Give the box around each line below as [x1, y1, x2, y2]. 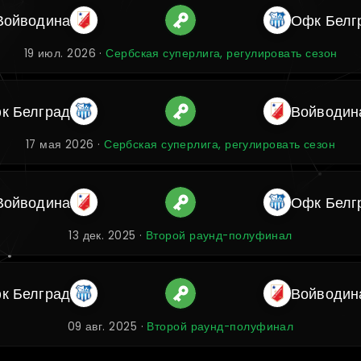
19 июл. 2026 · [23, 46, 106, 61]
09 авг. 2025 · [67, 319, 147, 334]
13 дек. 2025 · [68, 228, 146, 243]
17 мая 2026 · [25, 137, 105, 152]
